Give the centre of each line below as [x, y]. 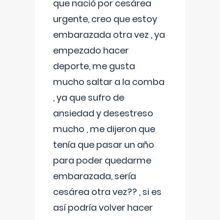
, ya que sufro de [89, 97]
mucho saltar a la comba [109, 82]
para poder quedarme [102, 160]
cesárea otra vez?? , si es [107, 192]
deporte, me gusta [94, 66]
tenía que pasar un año [104, 145]
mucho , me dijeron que [104, 129]
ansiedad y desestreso [103, 113]
